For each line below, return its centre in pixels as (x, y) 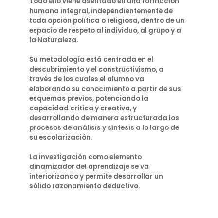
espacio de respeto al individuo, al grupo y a (105, 30)
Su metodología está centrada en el (91, 60)
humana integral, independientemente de (101, 11)
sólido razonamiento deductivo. (85, 186)
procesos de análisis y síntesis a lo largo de (104, 128)
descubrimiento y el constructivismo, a (96, 69)
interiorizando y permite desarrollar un (96, 176)
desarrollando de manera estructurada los (104, 118)
